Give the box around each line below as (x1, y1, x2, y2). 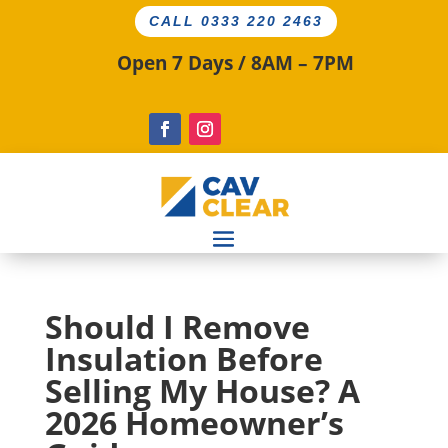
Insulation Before (44, 337, 323, 381)
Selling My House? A (44, 369, 360, 413)
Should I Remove (44, 305, 310, 349)
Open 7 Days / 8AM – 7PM (116, 50, 354, 77)
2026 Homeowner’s (44, 401, 344, 445)
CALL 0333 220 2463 (149, 13, 324, 30)
